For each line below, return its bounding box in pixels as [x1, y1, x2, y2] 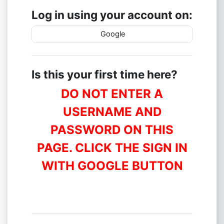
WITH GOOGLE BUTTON [41, 158, 183, 173]
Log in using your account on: [31, 7, 192, 21]
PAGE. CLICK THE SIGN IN [36, 140, 187, 155]
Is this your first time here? [31, 67, 177, 81]
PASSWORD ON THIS [50, 122, 173, 137]
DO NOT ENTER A [61, 86, 163, 101]
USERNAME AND [62, 104, 161, 119]
